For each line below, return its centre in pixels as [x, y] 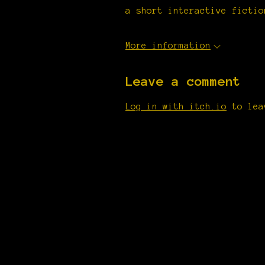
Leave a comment [183, 81]
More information [168, 46]
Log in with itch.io [176, 106]
